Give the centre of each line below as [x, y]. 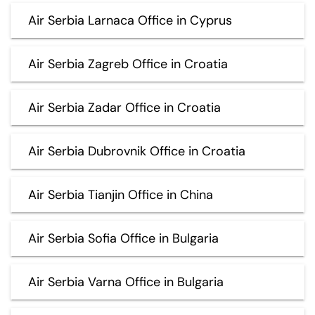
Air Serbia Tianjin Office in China [121, 194]
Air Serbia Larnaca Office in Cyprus [130, 20]
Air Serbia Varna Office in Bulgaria [126, 282]
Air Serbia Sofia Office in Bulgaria [123, 238]
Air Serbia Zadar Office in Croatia [124, 107]
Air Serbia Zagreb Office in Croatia [128, 64]
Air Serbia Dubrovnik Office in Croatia [137, 151]
